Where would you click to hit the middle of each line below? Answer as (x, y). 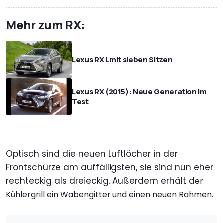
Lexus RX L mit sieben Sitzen (122, 59)
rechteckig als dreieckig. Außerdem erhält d (100, 180)
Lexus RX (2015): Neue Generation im (139, 91)
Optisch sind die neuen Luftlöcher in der (92, 154)
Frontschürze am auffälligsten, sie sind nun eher (110, 167)
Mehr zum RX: (46, 25)
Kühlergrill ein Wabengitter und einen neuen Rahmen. (110, 194)
